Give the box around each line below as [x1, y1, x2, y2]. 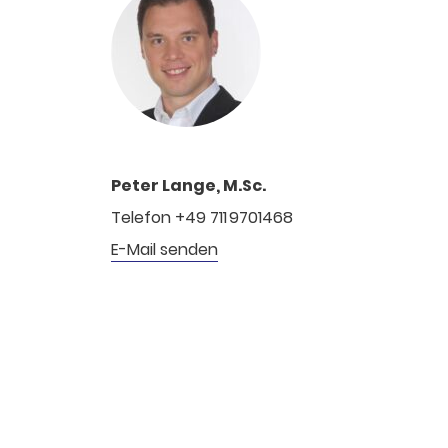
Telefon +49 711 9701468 [111, 206, 294, 229]
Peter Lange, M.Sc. [111, 174, 267, 197]
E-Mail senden [111, 238, 219, 261]
